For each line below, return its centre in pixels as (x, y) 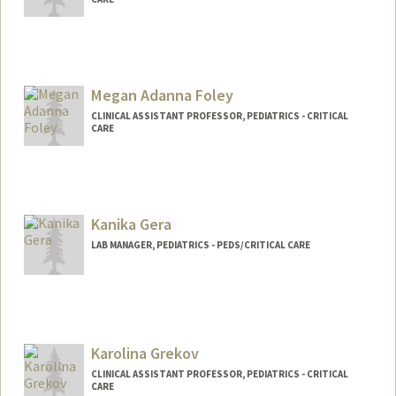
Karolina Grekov (145, 353)
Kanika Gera (131, 225)
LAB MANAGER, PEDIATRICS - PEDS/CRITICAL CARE (200, 245)
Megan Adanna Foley (162, 95)
